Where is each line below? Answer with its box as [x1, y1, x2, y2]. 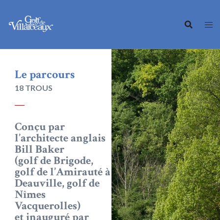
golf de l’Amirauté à [15, 165, 110, 179]
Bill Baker [15, 142, 64, 157]
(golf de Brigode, [15, 153, 93, 168]
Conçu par [15, 119, 65, 134]
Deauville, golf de [15, 176, 100, 191]
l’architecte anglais [15, 131, 106, 145]
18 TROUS [15, 83, 53, 92]
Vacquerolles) [15, 198, 81, 213]
